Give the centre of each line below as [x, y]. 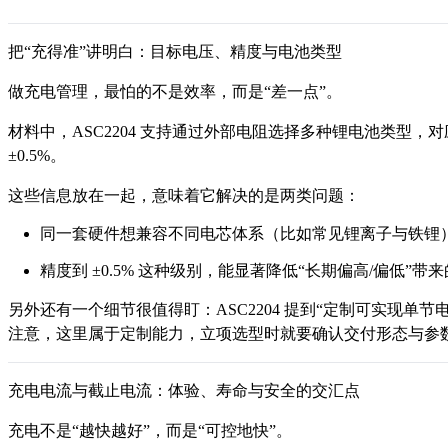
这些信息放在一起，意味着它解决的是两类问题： [184, 196]
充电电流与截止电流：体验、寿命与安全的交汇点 [184, 391]
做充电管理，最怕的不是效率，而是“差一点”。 [175, 92]
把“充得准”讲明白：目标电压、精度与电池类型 [175, 52]
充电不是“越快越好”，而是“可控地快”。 [150, 431]
